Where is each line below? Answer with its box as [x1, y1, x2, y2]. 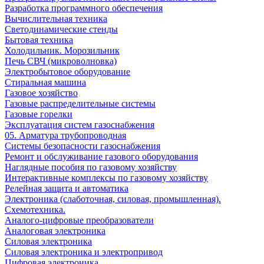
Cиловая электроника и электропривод [5, 247, 163, 257]
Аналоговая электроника [5, 226, 105, 236]
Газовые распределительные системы [5, 98, 156, 108]
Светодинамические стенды [5, 24, 118, 34]
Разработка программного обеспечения [5, 3, 163, 13]
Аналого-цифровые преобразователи [5, 215, 154, 225]
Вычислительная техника [5, 14, 107, 24]
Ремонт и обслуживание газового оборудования [5, 151, 198, 161]
